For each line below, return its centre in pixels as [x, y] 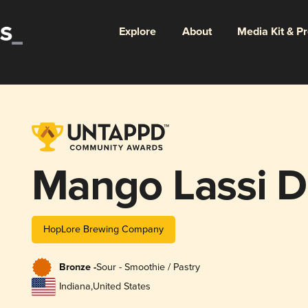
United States [121, 287]
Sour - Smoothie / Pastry [148, 267]
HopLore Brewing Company [103, 229]
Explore [137, 32]
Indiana [75, 287]
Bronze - [77, 268]
